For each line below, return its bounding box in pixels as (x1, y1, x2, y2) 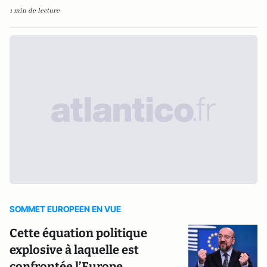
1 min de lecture (10, 6, 60, 15)
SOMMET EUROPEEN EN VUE (10, 204, 121, 214)
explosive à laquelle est (10, 243, 139, 257)
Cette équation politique (10, 226, 147, 240)
